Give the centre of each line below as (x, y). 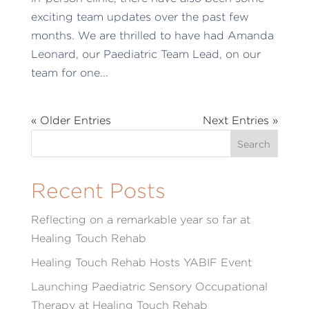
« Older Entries (71, 121)
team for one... (69, 73)
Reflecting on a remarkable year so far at (140, 220)
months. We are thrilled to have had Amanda (152, 36)
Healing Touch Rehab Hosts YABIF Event (141, 263)
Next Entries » (241, 121)
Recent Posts (98, 191)
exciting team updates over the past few (140, 17)
